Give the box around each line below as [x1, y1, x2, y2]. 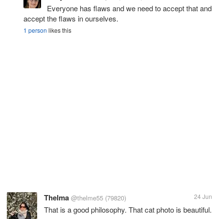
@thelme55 [71, 193, 103, 202]
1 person [23, 25, 47, 34]
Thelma [44, 192, 69, 203]
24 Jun [194, 192, 212, 200]
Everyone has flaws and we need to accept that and [47, 2, 212, 13]
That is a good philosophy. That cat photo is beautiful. [44, 204, 212, 215]
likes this [47, 25, 71, 34]
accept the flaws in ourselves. [23, 13, 118, 23]
